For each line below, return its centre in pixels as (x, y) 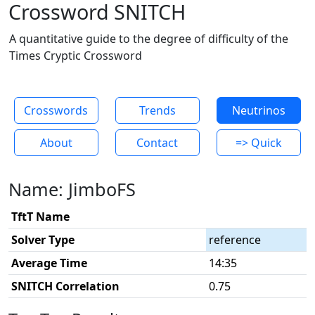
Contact (157, 143)
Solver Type (43, 240)
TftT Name (40, 217)
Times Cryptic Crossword (76, 56)
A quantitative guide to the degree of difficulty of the (149, 39)
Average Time (49, 263)
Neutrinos (258, 110)
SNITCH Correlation (65, 286)
